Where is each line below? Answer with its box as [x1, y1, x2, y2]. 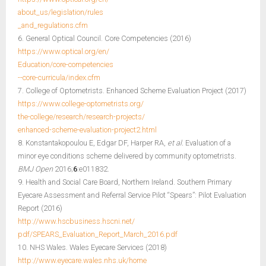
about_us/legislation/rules [18, 7, 103, 17]
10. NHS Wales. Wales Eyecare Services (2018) [18, 242, 167, 252]
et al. [166, 138, 183, 147]
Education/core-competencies [18, 59, 113, 69]
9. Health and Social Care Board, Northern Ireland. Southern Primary [18, 177, 232, 186]
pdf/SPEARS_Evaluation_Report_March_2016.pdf [18, 229, 178, 239]
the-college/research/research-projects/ [18, 112, 145, 121]
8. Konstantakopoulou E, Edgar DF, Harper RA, [18, 138, 166, 147]
